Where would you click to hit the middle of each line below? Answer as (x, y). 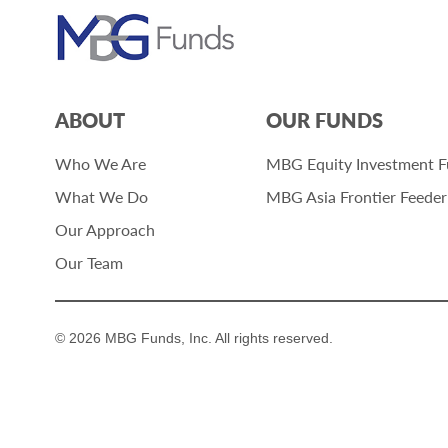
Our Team (89, 262)
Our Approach (105, 229)
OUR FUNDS (324, 119)
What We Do (101, 196)
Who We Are (100, 163)
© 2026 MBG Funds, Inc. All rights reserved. (194, 337)
